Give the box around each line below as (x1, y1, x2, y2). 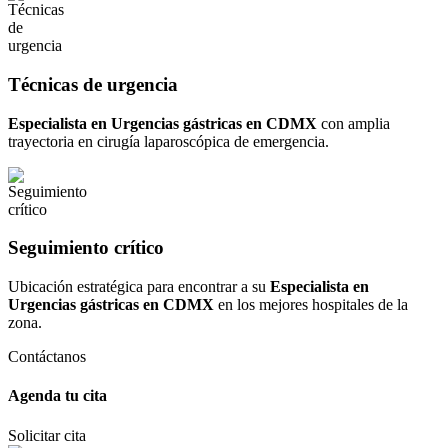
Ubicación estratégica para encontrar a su (8, 278, 270, 296)
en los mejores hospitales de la (214, 296, 408, 314)
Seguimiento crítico (8, 237, 164, 259)
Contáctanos (8, 348, 86, 366)
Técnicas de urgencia (8, 73, 178, 95)
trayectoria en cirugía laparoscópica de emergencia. (8, 132, 329, 150)
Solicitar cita (8, 426, 86, 444)
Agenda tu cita (8, 387, 107, 405)
